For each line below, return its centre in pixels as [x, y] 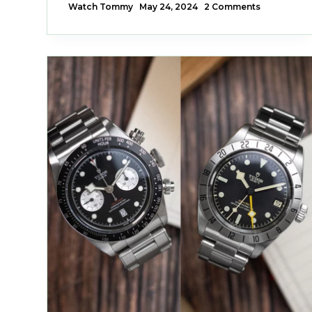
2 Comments [233, 7]
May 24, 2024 [169, 7]
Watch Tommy [101, 7]
